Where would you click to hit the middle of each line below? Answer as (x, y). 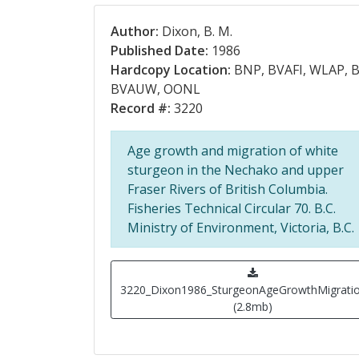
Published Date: (159, 50)
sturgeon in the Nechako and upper (236, 170)
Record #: (141, 108)
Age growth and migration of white (233, 151)
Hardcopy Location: (171, 70)
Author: (135, 31)
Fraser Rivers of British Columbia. (228, 189)
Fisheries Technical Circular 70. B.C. (232, 208)
